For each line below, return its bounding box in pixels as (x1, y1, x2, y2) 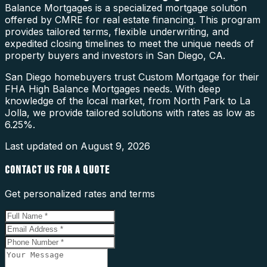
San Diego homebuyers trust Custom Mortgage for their (5, 70, 259, 83)
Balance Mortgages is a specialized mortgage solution (5, 1, 247, 14)
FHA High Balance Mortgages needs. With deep (5, 82, 221, 95)
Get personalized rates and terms (5, 188, 155, 200)
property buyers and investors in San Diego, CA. (5, 49, 225, 61)
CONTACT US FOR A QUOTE (5, 163, 110, 177)
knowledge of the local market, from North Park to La (5, 94, 250, 107)
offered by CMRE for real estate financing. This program (5, 13, 260, 26)
